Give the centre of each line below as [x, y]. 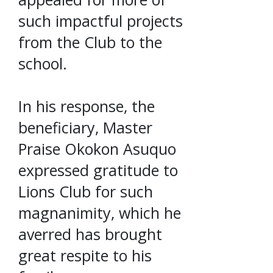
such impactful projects [101, 20]
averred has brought [90, 234]
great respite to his [85, 255]
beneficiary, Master [85, 127]
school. [43, 63]
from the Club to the [90, 42]
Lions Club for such [86, 191]
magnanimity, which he [100, 212]
